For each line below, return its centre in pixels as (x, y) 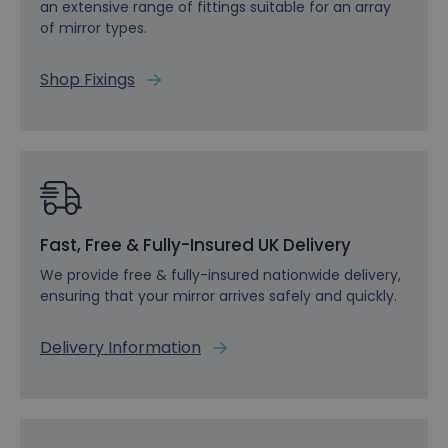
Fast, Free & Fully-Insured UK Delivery (195, 245)
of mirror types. (93, 29)
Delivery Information (120, 348)
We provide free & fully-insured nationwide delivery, (220, 275)
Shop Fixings (87, 80)
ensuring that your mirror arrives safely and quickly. (218, 296)
